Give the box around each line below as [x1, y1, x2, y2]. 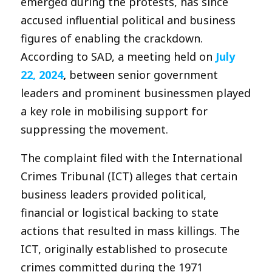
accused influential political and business [21, 12, 236, 27]
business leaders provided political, [21, 186, 206, 202]
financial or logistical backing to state [21, 205, 219, 220]
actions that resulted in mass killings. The [21, 223, 240, 238]
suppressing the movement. [21, 121, 168, 137]
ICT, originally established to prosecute [21, 241, 228, 256]
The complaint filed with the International [21, 150, 242, 165]
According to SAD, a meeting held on [21, 49, 216, 64]
